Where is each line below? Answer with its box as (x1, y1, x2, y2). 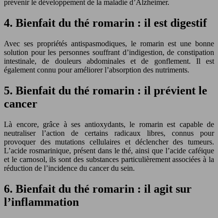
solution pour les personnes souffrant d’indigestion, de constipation (4, 48, 214, 57)
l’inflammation (4, 195, 79, 208)
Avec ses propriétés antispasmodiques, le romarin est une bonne (4, 39, 214, 48)
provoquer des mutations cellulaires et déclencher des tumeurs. (4, 137, 214, 146)
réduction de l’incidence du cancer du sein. (4, 163, 135, 172)
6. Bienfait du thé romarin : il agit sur (4, 182, 192, 195)
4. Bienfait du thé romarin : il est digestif (4, 17, 207, 30)
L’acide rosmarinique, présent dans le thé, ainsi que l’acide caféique (4, 146, 214, 155)
